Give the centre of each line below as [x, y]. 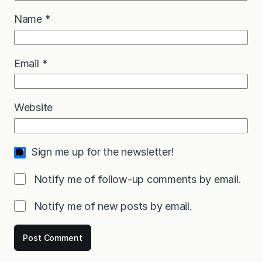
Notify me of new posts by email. [113, 206]
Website [34, 108]
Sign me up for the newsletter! [103, 151]
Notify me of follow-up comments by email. [137, 179]
